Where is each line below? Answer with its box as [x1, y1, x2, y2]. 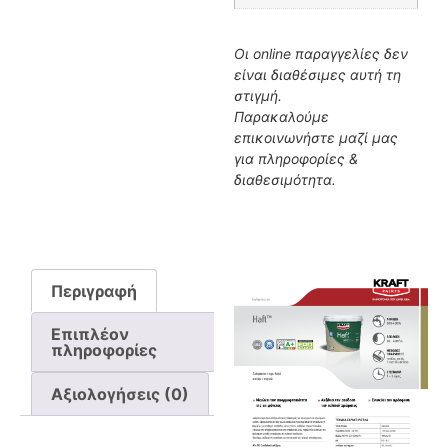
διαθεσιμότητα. [234, 171, 336, 189]
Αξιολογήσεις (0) [51, 383, 190, 404]
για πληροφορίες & [234, 150, 358, 168]
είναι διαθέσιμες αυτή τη [234, 66, 401, 84]
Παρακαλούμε [234, 108, 329, 126]
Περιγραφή [51, 280, 138, 301]
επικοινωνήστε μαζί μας [234, 129, 398, 147]
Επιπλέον [51, 324, 130, 345]
